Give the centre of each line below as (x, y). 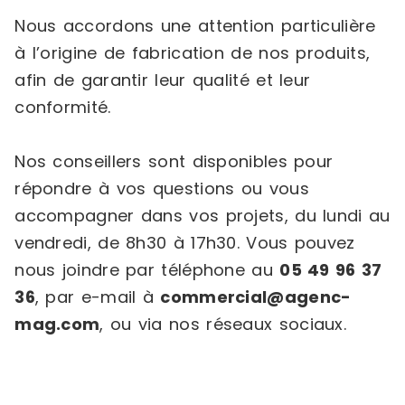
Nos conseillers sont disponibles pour (174, 161)
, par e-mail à (98, 297)
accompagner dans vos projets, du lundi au (202, 216)
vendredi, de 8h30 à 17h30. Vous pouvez (185, 243)
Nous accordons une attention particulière (195, 26)
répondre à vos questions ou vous (162, 188)
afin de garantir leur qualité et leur (163, 80)
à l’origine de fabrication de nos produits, (193, 53)
